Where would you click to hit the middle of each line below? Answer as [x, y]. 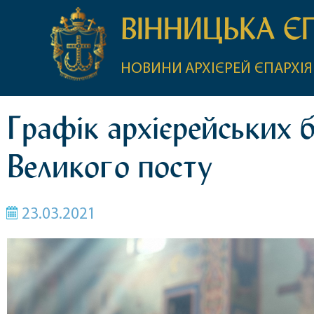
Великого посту [110, 166]
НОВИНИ [151, 69]
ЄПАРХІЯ [283, 69]
